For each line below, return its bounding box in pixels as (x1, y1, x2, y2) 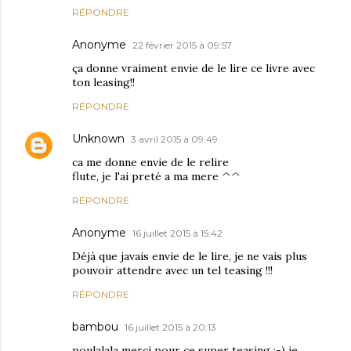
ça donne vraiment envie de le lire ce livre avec (72, 61, 315, 76)
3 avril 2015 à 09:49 (131, 133, 218, 146)
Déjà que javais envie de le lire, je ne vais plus (72, 249, 307, 264)
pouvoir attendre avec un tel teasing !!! (72, 263, 273, 278)
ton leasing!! (72, 75, 135, 90)
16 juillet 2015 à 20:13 (125, 321, 216, 334)
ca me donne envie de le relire (72, 155, 229, 170)
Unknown (72, 132, 125, 147)
